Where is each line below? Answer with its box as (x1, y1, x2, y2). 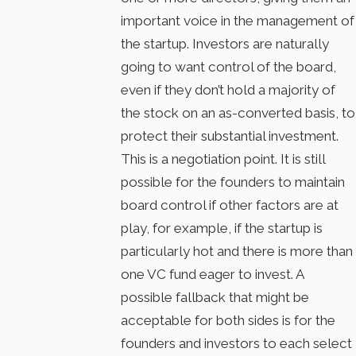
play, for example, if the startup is (121, 220, 323, 237)
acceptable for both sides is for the (121, 312, 336, 329)
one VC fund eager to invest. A (121, 266, 305, 283)
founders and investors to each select (121, 335, 353, 352)
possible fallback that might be (121, 289, 310, 306)
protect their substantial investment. (121, 128, 339, 145)
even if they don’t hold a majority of (121, 82, 336, 99)
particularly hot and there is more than (121, 243, 354, 260)
